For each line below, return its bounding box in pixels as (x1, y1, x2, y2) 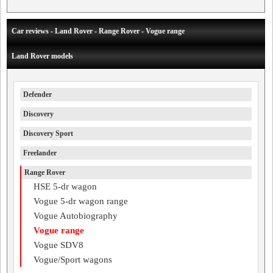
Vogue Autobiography (34, 211, 118, 221)
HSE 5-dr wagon (34, 182, 97, 191)
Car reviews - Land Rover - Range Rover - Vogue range (12, 27, 185, 35)
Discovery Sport (23, 129, 73, 138)
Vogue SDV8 (34, 240, 83, 250)
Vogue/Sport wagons (34, 255, 112, 264)
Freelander (23, 149, 57, 157)
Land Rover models (12, 52, 73, 60)
